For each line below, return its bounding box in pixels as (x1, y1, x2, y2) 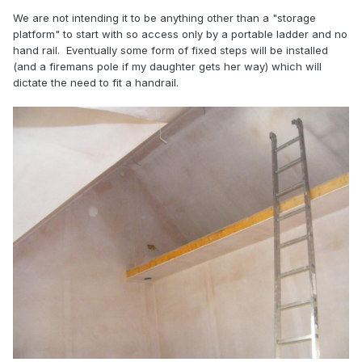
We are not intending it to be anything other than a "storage (13, 11, 316, 25)
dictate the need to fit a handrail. (13, 76, 179, 90)
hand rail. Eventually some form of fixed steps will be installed (13, 44, 328, 57)
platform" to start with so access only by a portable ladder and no (13, 27, 347, 41)
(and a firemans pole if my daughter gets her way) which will (13, 60, 322, 74)
